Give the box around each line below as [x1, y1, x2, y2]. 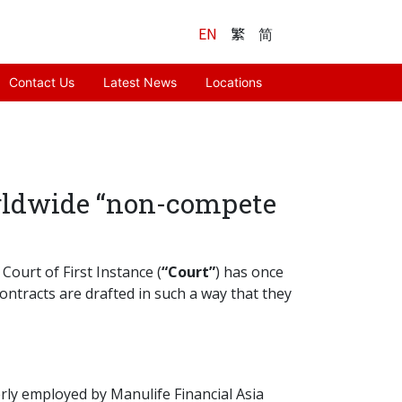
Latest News [103, 74, 177, 91]
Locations [205, 74, 262, 91]
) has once [215, 262, 284, 283]
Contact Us [9, 74, 75, 91]
